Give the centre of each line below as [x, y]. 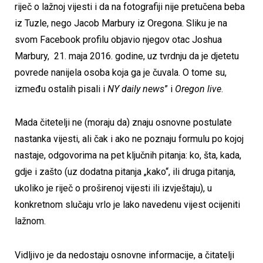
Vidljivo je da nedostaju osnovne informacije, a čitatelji [124, 255]
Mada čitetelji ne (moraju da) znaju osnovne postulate [123, 123]
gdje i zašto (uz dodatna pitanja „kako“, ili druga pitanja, [125, 172]
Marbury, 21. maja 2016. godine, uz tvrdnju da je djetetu [127, 56]
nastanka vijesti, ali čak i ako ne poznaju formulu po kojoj [129, 139]
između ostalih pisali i [61, 89]
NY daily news [136, 89]
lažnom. [30, 221]
